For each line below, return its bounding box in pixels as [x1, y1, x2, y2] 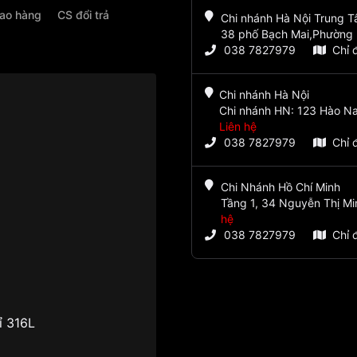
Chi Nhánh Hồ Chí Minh [220, 180, 340, 194]
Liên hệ [219, 120, 257, 134]
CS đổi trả [57, 7, 109, 22]
